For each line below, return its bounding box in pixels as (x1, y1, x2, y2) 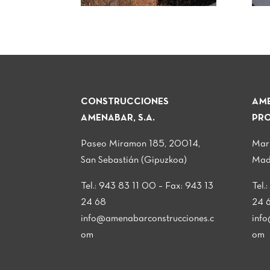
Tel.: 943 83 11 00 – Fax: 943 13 (81, 181, 214, 190)
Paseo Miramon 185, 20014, (81, 139, 201, 148)
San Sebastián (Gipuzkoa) (81, 155, 187, 165)
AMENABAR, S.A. (81, 113, 155, 122)
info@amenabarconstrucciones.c (81, 214, 215, 223)
